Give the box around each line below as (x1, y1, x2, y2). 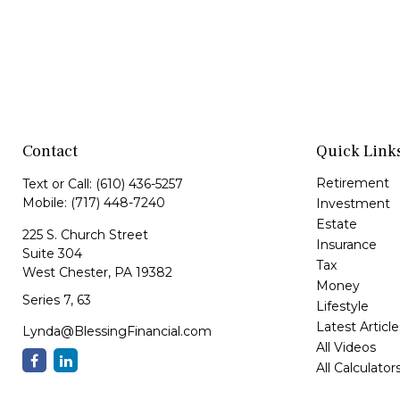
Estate (315, 216, 357, 232)
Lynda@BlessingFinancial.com (22, 323, 212, 339)
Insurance (315, 237, 377, 253)
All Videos (315, 339, 376, 355)
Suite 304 (22, 246, 82, 262)
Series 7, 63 (22, 292, 91, 308)
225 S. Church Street (22, 227, 148, 243)
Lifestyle (315, 298, 369, 314)
